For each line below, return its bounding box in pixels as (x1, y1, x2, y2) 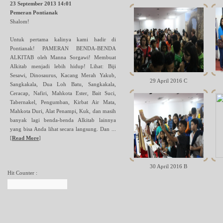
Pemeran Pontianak (10, 9, 58, 15)
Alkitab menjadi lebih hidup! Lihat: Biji (10, 63, 116, 69)
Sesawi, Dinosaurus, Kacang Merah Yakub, (10, 72, 116, 78)
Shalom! (10, 18, 29, 24)
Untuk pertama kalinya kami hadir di (10, 36, 116, 42)
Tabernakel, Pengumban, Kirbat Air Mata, (10, 99, 116, 105)
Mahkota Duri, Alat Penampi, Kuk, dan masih (10, 108, 116, 114)
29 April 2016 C (150, 78, 188, 84)
